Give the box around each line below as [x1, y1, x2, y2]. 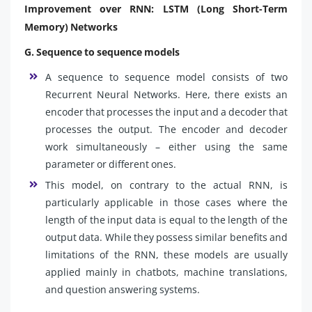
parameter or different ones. [45, 157, 176, 171]
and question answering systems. [45, 282, 200, 296]
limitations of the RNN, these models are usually [45, 247, 288, 261]
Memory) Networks [24, 19, 118, 33]
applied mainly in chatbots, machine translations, [45, 265, 288, 279]
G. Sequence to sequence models [24, 45, 180, 58]
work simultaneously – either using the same [45, 139, 288, 153]
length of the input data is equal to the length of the [45, 212, 288, 226]
